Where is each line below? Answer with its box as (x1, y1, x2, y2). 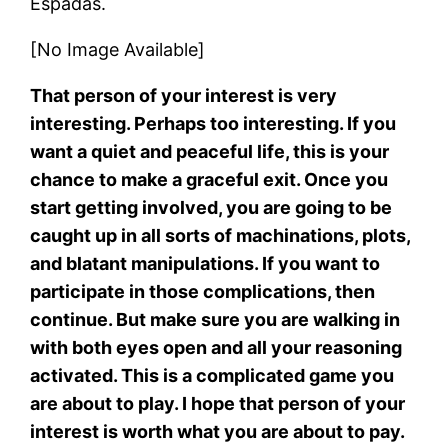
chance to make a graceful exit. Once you (30, 168, 389, 190)
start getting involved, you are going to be (30, 196, 393, 218)
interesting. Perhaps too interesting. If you (30, 112, 397, 134)
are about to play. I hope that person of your (30, 392, 406, 414)
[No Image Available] (30, 38, 206, 60)
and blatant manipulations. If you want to (30, 252, 381, 274)
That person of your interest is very (30, 84, 338, 106)
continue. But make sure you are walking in (30, 308, 401, 330)
